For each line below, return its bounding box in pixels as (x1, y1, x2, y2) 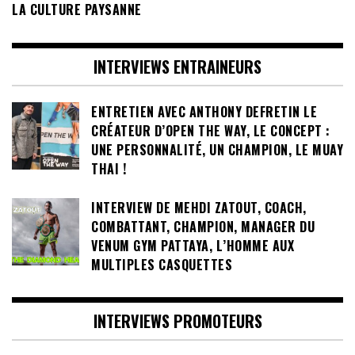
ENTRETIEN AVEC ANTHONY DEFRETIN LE (91, 101, 317, 121)
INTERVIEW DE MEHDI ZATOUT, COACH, (91, 197, 307, 217)
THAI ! (91, 158, 126, 178)
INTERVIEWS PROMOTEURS (93, 309, 262, 334)
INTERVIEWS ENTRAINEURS (94, 54, 261, 78)
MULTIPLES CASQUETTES (91, 254, 232, 274)
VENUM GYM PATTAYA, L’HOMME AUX (91, 235, 294, 255)
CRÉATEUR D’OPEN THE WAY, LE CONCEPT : (91, 120, 330, 140)
